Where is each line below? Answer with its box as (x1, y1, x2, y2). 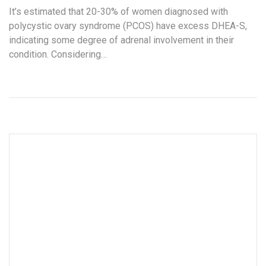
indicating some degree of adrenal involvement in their (9, 34, 234, 46)
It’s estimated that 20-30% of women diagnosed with (9, 5, 228, 17)
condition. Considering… (9, 48, 107, 60)
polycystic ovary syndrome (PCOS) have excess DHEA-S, (9, 20, 247, 31)
